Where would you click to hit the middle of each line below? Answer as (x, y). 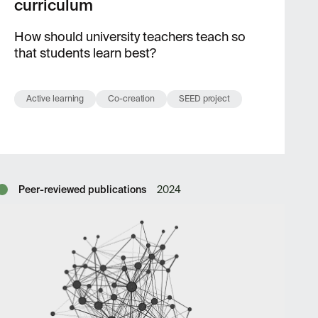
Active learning (55, 99)
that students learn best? (85, 53)
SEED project (204, 99)
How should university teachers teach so (130, 37)
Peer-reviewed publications (82, 190)
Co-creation (132, 99)
